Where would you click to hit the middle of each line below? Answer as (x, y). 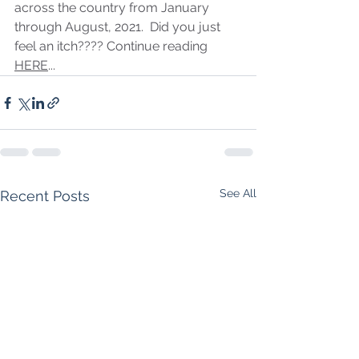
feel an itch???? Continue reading (113, 46)
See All (238, 193)
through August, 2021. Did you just (119, 27)
